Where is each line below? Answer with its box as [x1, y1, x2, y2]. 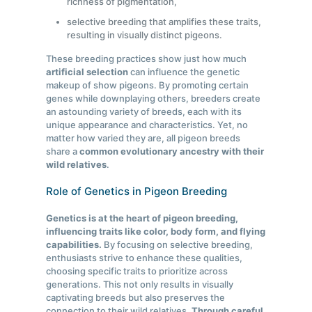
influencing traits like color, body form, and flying [46, 226, 266, 237]
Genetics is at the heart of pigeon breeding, [46, 212, 239, 224]
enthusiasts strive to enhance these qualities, [46, 252, 243, 264]
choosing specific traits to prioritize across [46, 265, 228, 277]
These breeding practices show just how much [46, 53, 247, 65]
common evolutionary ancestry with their [79, 146, 265, 157]
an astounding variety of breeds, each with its [46, 106, 242, 118]
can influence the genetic [128, 66, 240, 78]
